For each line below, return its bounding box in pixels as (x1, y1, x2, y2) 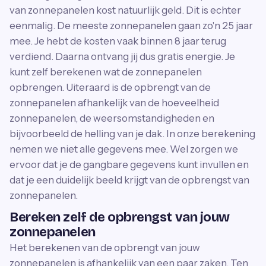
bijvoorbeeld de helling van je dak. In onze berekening (9, 128, 255, 140)
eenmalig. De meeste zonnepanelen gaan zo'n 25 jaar (9, 20, 253, 31)
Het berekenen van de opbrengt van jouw (9, 242, 200, 254)
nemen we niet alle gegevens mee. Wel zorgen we (9, 143, 238, 155)
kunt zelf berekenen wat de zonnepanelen (9, 66, 202, 78)
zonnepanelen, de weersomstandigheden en (9, 112, 214, 124)
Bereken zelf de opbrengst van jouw (9, 210, 230, 225)
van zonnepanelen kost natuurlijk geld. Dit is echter (9, 4, 241, 16)
